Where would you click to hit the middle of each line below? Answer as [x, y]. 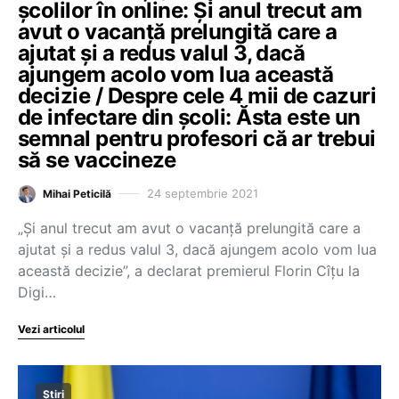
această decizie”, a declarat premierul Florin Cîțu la [189, 270]
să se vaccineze [97, 159]
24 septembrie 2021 [203, 193]
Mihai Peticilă [77, 193]
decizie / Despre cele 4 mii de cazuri [197, 95]
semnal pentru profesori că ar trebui [197, 138]
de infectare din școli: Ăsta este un [189, 117]
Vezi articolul [51, 329]
